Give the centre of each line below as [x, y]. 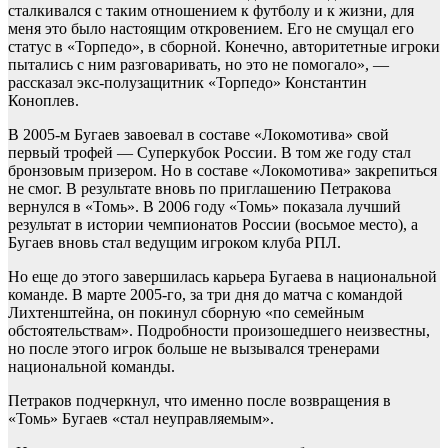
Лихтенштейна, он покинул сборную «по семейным [186, 313]
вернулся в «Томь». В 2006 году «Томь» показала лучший [204, 207]
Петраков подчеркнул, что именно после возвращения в [199, 401]
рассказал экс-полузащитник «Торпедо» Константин [187, 83]
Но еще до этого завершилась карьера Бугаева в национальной [222, 277]
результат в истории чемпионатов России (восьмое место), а [213, 225]
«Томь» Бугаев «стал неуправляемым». [141, 419]
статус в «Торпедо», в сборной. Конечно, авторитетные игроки [224, 47]
